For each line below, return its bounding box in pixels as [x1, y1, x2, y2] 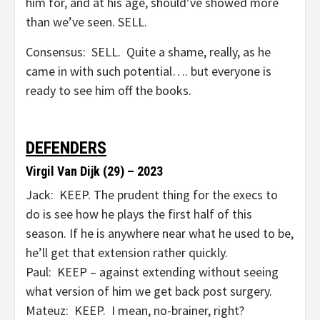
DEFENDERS [26, 138, 106, 158]
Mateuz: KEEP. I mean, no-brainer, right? [26, 302, 244, 319]
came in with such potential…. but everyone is [26, 63, 271, 79]
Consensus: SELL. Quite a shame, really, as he [26, 44, 271, 60]
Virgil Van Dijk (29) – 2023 [26, 164, 163, 179]
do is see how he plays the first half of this [26, 206, 252, 222]
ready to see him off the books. [26, 82, 191, 99]
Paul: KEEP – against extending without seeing [26, 264, 279, 280]
